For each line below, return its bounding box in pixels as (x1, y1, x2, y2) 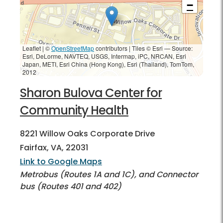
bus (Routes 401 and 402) (20, 180, 121, 192)
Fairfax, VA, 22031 (20, 141, 88, 153)
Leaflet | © (22, 43, 51, 52)
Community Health (20, 102, 128, 118)
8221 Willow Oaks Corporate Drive (20, 127, 155, 139)
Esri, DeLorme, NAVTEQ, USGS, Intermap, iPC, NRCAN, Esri (22, 51, 186, 60)
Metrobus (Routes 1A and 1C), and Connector (20, 168, 198, 180)
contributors (94, 43, 129, 52)
